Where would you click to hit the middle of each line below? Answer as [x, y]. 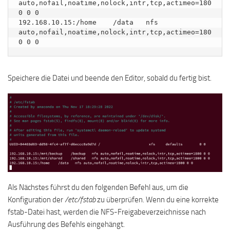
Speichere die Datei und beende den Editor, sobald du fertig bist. [110, 78]
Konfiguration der [36, 199]
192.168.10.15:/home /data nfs [88, 22]
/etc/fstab [80, 199]
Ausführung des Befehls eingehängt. [66, 224]
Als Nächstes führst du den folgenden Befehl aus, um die [98, 187]
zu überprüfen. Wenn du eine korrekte [157, 199]
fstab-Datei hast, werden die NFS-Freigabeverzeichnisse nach [107, 212]
